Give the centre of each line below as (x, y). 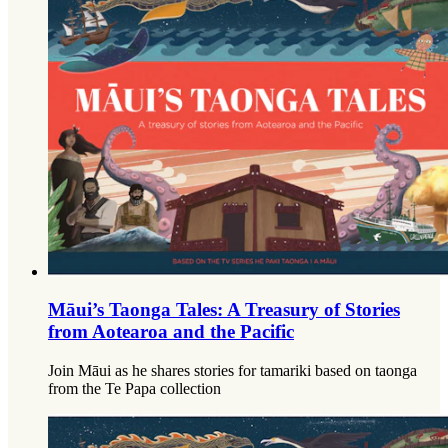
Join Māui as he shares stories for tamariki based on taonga (232, 371)
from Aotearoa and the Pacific (171, 332)
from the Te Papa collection (134, 389)
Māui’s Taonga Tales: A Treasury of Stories (224, 310)
